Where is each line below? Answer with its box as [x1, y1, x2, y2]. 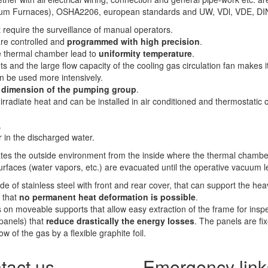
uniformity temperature [99, 47, 192, 60]
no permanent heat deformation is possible [19, 191, 196, 203]
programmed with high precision [67, 35, 200, 48]
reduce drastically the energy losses [46, 215, 194, 227]
